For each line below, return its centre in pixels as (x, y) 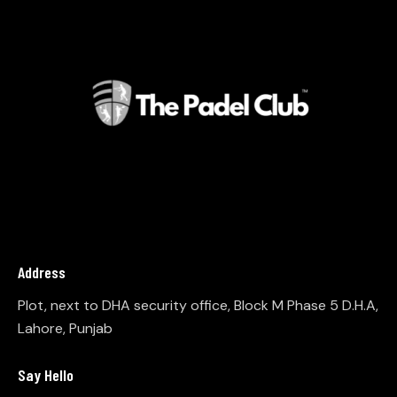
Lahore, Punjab (65, 329)
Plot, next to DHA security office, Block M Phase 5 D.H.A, (198, 306)
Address (42, 272)
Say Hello (46, 374)
